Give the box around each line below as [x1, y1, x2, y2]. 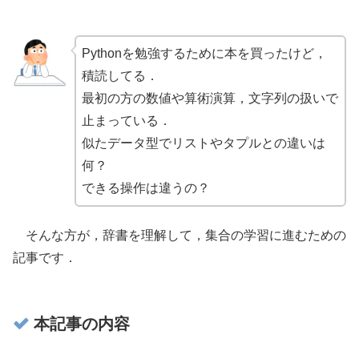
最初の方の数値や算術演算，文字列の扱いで [81, 91, 338, 105]
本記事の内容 [29, 315, 130, 333]
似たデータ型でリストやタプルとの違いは [81, 135, 325, 150]
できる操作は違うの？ [81, 180, 210, 195]
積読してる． [81, 68, 159, 83]
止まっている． [81, 113, 171, 127]
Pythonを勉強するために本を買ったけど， [81, 46, 327, 60]
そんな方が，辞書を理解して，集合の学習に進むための [13, 228, 346, 242]
